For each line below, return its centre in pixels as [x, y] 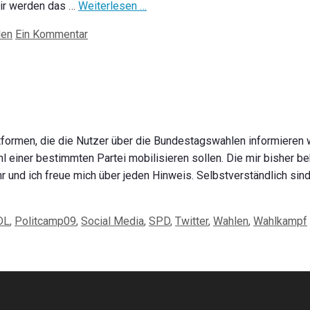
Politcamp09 [45, 221]
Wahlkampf [280, 221]
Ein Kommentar [52, 35]
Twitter [192, 221]
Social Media [112, 221]
